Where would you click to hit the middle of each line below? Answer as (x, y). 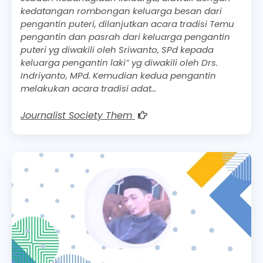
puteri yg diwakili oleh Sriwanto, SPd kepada (117, 50)
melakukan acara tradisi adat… (89, 89)
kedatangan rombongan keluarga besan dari (121, 11)
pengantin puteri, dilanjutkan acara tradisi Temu (127, 24)
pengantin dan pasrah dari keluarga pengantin (125, 37)
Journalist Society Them (78, 115)
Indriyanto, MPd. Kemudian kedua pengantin (118, 76)
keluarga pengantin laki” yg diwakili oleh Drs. (119, 63)
